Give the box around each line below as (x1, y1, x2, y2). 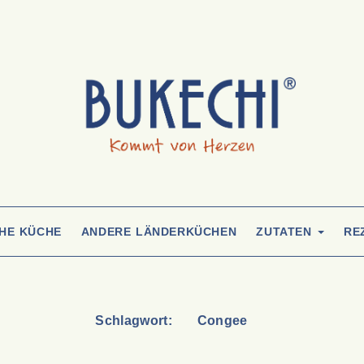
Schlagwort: (95, 313, 176, 327)
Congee (197, 313, 248, 327)
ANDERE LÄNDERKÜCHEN (80, 224, 237, 238)
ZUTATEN (256, 224, 317, 238)
